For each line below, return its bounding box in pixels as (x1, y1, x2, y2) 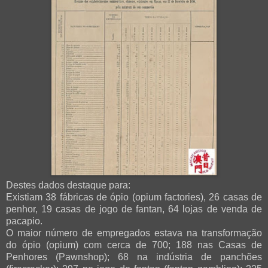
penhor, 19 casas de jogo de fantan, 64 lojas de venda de (6, 204, 262, 215)
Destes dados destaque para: (6, 180, 130, 191)
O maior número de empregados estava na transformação (6, 228, 262, 239)
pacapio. (6, 216, 42, 227)
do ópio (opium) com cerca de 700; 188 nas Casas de (6, 240, 262, 251)
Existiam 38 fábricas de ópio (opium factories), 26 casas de (6, 192, 262, 203)
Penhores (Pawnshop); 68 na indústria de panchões (6, 252, 262, 263)
